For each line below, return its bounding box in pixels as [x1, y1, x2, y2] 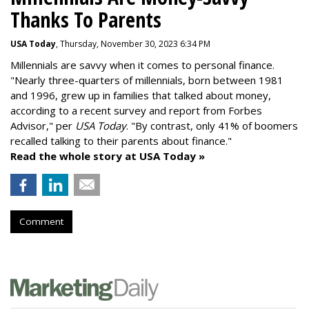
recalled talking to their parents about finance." [10, 134, 232, 148]
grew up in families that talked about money [58, 88, 268, 102]
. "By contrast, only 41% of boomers [126, 119, 298, 132]
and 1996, [10, 88, 58, 102]
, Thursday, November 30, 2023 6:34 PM [56, 38, 210, 50]
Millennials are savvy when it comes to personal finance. [10, 58, 275, 72]
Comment [19, 215, 63, 228]
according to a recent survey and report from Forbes [10, 103, 262, 117]
